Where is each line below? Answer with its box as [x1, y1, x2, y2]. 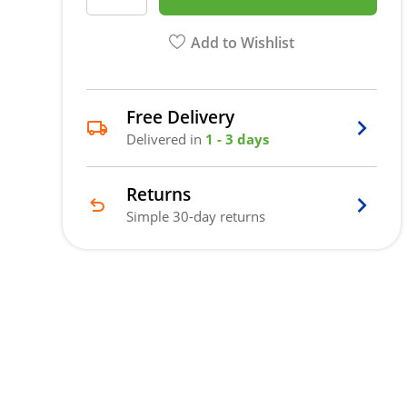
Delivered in [126, 129, 206, 148]
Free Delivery [126, 104, 235, 128]
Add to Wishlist [191, 32, 295, 53]
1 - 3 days [205, 129, 270, 148]
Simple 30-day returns [126, 206, 266, 225]
